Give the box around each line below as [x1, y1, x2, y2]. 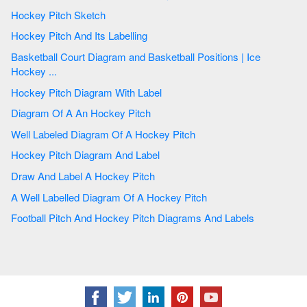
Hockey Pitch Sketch [74, 7, 106, 22]
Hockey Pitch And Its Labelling [74, 28, 147, 43]
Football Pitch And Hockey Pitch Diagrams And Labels [204, 210, 254, 225]
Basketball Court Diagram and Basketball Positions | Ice [11, 49, 88, 64]
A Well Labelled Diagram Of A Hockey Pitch [147, 189, 210, 204]
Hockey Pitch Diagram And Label [115, 147, 160, 162]
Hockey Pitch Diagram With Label [115, 84, 162, 99]
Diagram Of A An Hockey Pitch [90, 106, 153, 121]
